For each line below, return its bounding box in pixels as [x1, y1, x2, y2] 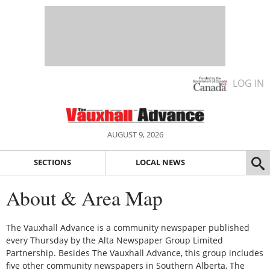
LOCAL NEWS [135, 157, 185, 168]
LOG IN [233, 77, 264, 90]
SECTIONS [33, 157, 71, 168]
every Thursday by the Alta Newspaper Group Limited [6, 234, 223, 246]
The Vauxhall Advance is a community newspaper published [6, 221, 250, 233]
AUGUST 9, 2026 [107, 129, 163, 140]
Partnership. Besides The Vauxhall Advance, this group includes [6, 246, 263, 259]
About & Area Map [6, 184, 163, 211]
